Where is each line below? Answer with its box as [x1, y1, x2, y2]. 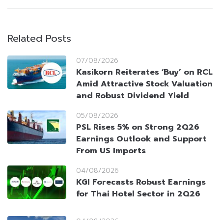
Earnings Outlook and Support [76, 133, 207, 145]
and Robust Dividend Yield [76, 90, 189, 102]
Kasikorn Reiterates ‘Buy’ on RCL [76, 66, 213, 79]
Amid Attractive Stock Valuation [76, 78, 213, 90]
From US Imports [76, 145, 146, 157]
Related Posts [7, 31, 71, 46]
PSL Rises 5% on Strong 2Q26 [76, 121, 199, 134]
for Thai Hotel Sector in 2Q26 [76, 188, 200, 200]
